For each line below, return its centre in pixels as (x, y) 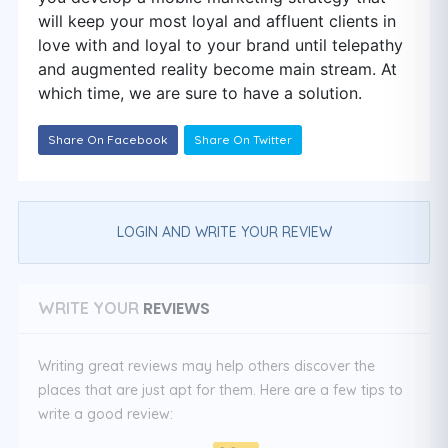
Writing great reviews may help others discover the (206, 366)
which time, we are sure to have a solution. (200, 93)
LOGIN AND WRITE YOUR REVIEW (224, 232)
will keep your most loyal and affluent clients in (217, 21)
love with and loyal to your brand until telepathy (220, 45)
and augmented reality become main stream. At (217, 69)
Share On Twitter (243, 139)
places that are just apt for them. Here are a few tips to (220, 390)
